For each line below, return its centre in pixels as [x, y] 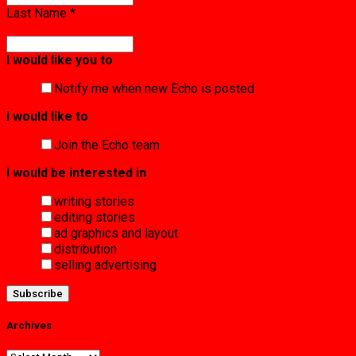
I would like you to [60, 60]
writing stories [94, 201]
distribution [85, 249]
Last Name [38, 13]
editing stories [95, 217]
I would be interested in [76, 172]
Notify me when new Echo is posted [154, 88]
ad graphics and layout [116, 233]
